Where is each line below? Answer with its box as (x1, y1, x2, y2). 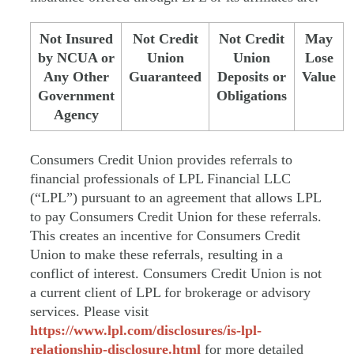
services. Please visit (30, 303, 149, 320)
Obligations (217, 87, 288, 104)
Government (37, 87, 115, 104)
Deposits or (217, 68, 287, 85)
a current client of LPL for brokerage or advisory (30, 284, 311, 301)
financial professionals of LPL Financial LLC (30, 171, 291, 187)
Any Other (43, 68, 109, 85)
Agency (53, 106, 99, 122)
